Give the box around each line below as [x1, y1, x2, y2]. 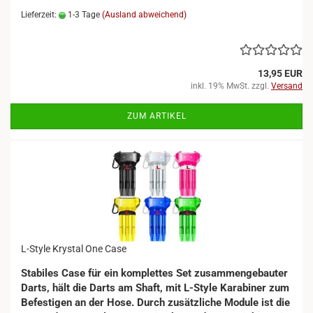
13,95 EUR [258, 68, 303, 79]
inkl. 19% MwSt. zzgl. [191, 81, 271, 91]
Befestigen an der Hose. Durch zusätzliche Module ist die [21, 296, 290, 309]
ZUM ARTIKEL [126, 111, 187, 121]
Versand [271, 81, 303, 91]
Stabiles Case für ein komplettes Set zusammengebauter [21, 267, 288, 279]
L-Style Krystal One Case [21, 243, 126, 254]
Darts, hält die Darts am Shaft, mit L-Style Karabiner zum [21, 282, 289, 294]
